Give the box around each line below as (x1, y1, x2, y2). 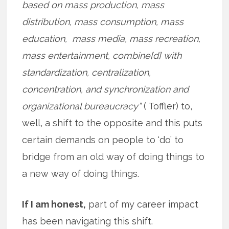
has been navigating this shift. (22, 215, 153, 226)
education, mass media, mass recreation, (22, 33, 201, 44)
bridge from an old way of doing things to (22, 151, 205, 162)
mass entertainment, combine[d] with (22, 50, 182, 61)
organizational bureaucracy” (22, 100, 142, 111)
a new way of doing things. (22, 168, 140, 179)
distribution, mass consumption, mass (22, 16, 184, 27)
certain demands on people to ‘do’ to (22, 134, 184, 145)
